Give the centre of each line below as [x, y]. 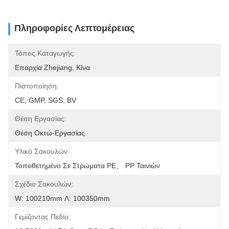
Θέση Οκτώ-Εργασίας [50, 133]
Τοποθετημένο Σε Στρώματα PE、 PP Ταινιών [87, 166]
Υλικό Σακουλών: [42, 151]
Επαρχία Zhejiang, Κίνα [52, 67]
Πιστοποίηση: [37, 86]
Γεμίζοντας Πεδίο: [43, 217]
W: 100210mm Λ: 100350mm [62, 198]
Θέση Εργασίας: [41, 119]
